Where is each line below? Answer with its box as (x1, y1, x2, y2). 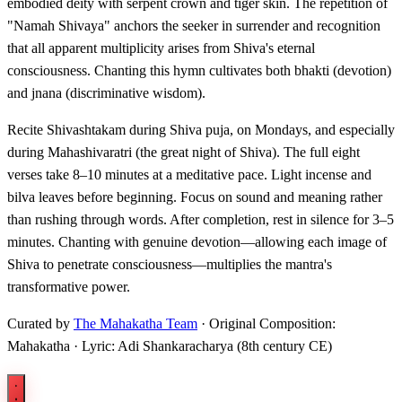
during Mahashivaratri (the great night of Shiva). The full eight (7, 144, 360, 161)
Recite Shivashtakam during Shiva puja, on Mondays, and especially (7, 122, 395, 138)
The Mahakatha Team (74, 316, 197, 332)
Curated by (7, 316, 74, 332)
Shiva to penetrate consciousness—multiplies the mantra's (7, 257, 332, 273)
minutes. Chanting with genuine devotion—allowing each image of (7, 234, 387, 250)
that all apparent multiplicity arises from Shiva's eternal (7, 40, 315, 57)
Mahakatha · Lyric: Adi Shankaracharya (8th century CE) (7, 338, 332, 354)
